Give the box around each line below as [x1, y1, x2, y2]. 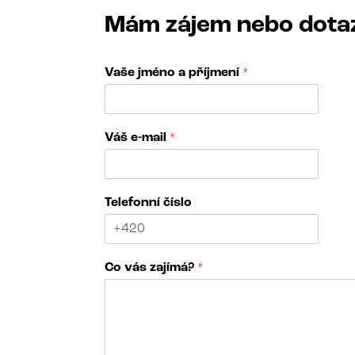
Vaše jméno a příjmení [105, 66, 242, 79]
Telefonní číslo [105, 196, 192, 209]
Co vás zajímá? [105, 261, 197, 274]
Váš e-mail [105, 131, 170, 144]
